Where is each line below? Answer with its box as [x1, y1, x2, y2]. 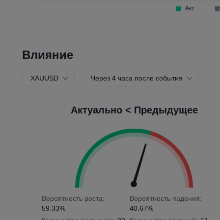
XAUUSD [30, 74, 59, 82]
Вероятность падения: [129, 194, 202, 202]
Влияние [22, 48, 74, 61]
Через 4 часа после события [91, 74, 183, 82]
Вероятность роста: [42, 194, 105, 202]
